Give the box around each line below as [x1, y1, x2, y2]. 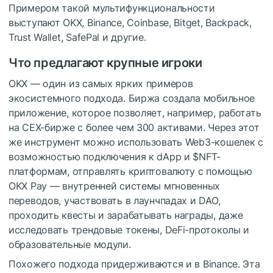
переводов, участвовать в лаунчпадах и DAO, [9, 194, 221, 207]
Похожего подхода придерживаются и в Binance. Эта [9, 258, 260, 271]
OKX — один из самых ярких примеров [9, 77, 193, 90]
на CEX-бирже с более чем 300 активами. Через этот [9, 121, 260, 134]
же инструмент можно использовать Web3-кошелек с [9, 136, 263, 149]
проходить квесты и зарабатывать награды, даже [9, 209, 243, 222]
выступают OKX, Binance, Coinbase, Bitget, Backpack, [9, 16, 252, 29]
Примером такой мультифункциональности [9, 2, 215, 15]
